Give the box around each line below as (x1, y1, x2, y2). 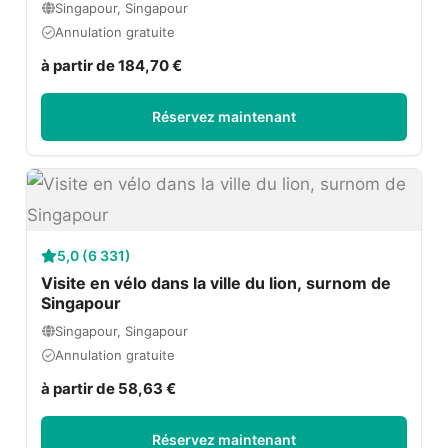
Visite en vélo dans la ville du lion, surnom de (41, 273, 392, 294)
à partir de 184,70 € (41, 56, 183, 76)
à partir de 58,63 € (41, 379, 177, 399)
